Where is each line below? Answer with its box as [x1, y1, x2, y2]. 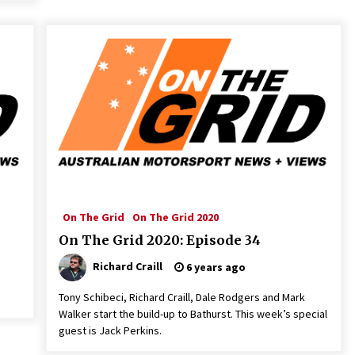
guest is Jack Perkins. [58, 323, 162, 338]
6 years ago [183, 260, 246, 274]
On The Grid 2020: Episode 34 [58, 232, 261, 248]
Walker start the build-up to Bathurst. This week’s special [58, 307, 327, 321]
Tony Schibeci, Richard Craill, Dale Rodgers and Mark [58, 290, 305, 304]
